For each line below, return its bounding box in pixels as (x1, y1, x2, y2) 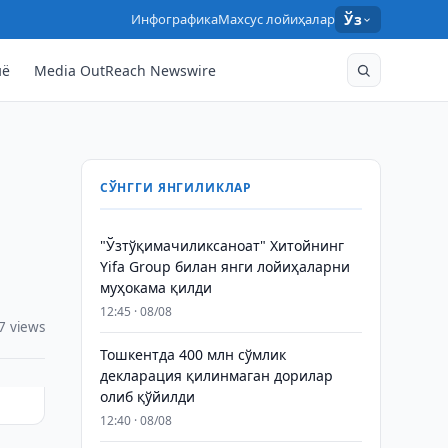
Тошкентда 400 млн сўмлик (99, 345, 286, 364)
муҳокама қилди (99, 278, 212, 297)
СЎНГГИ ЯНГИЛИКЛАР (99, 179, 253, 196)
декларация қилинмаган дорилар (99, 366, 333, 385)
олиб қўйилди (99, 387, 195, 406)
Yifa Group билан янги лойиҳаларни (99, 257, 350, 276)
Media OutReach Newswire (34, 60, 217, 80)
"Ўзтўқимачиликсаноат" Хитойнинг (99, 236, 344, 255)
